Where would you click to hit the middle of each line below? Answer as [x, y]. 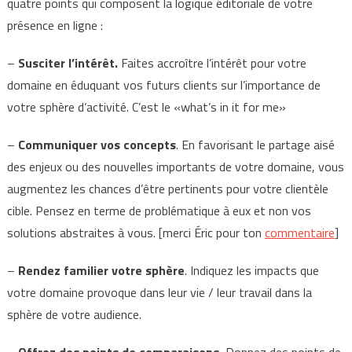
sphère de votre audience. [74, 314]
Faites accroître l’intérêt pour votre [213, 63]
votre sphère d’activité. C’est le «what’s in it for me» [146, 107]
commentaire [299, 233]
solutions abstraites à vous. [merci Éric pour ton [136, 233]
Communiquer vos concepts [97, 145]
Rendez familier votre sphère [101, 270]
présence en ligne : [55, 25]
